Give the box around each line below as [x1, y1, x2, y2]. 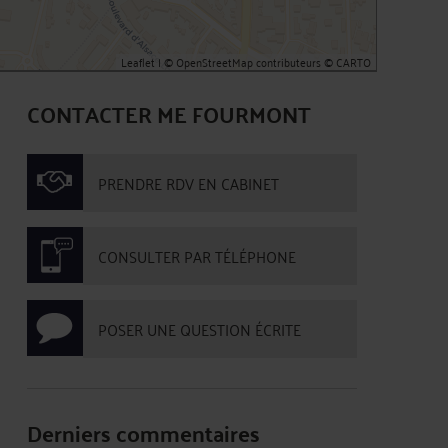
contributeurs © [253, 51, 336, 72]
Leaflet [121, 51, 155, 72]
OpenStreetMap [176, 51, 253, 72]
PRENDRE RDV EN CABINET [98, 169, 279, 197]
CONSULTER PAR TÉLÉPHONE [98, 242, 296, 270]
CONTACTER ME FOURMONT [27, 93, 311, 134]
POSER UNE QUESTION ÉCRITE [98, 315, 301, 343]
